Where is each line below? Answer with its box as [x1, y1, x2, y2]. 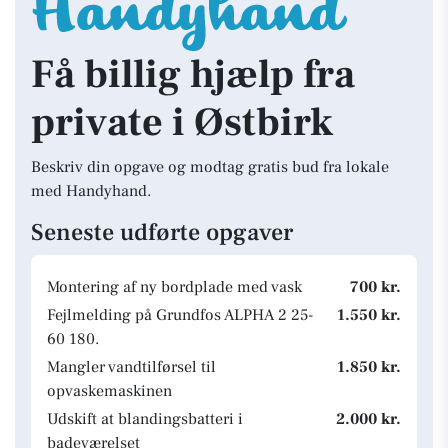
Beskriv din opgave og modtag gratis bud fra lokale [31, 157, 389, 177]
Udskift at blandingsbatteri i [47, 409, 243, 429]
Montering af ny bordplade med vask [47, 277, 302, 297]
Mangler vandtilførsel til [47, 357, 216, 377]
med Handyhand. [31, 181, 151, 201]
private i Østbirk [31, 97, 333, 148]
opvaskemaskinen [47, 381, 172, 401]
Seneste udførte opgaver [31, 217, 293, 248]
